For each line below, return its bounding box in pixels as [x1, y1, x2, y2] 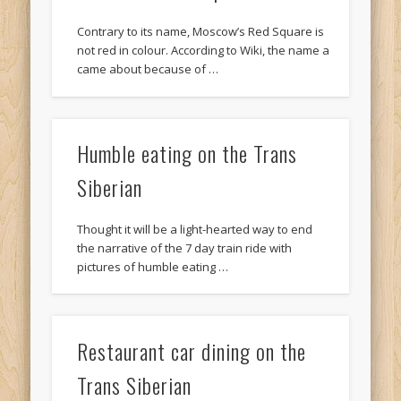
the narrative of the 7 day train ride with [77, 239, 293, 256]
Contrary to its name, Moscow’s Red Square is [77, 23, 325, 40]
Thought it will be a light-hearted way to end [77, 220, 313, 237]
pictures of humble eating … [77, 258, 229, 275]
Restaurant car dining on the [77, 334, 307, 367]
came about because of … [77, 61, 219, 78]
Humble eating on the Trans [77, 136, 298, 169]
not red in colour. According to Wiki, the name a [77, 42, 330, 59]
